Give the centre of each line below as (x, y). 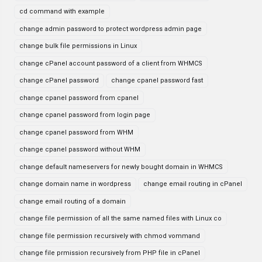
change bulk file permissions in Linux (78, 46)
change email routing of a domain (73, 201)
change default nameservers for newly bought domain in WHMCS (121, 167)
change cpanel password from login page (85, 115)
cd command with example (62, 11)
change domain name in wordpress (75, 184)
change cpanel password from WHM (76, 132)
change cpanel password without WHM (80, 149)
